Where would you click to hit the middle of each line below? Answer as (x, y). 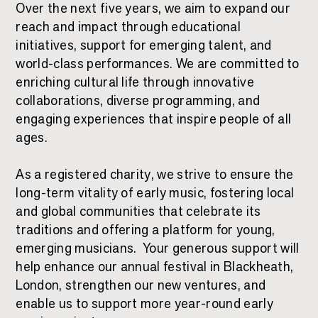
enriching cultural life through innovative (135, 81)
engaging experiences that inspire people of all (154, 118)
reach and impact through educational (128, 26)
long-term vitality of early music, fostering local (155, 192)
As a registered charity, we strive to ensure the (155, 174)
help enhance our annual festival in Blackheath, (155, 266)
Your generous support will (221, 247)
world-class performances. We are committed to (158, 63)
